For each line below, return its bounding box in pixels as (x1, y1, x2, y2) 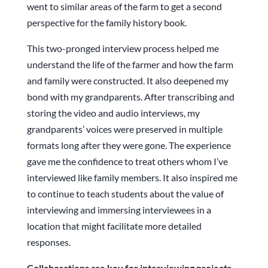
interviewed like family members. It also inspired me (26, 172, 237, 184)
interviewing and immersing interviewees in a (26, 204, 211, 216)
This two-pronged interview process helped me (26, 42, 219, 54)
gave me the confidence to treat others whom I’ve (26, 156, 228, 167)
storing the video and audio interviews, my (26, 107, 200, 119)
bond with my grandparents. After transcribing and (26, 91, 234, 103)
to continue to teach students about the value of (26, 188, 224, 200)
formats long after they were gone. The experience (26, 139, 231, 151)
